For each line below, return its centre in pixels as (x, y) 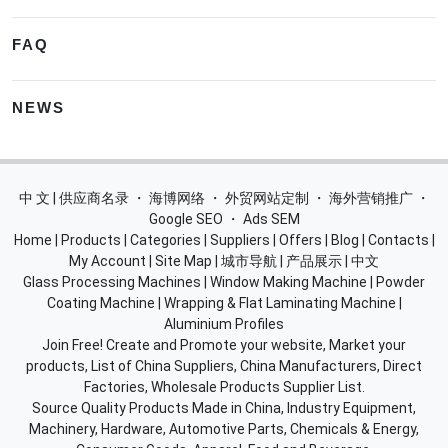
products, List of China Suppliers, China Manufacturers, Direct (224, 366)
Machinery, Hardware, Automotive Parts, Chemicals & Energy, (224, 429)
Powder (400, 282)
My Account (107, 261)
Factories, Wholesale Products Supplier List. (224, 387)
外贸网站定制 (266, 198)
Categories (165, 240)
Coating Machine (100, 303)
